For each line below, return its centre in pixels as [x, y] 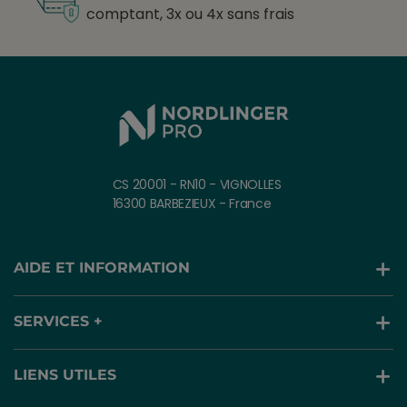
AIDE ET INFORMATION [102, 267]
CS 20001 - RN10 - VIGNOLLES [197, 184]
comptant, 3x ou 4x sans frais [191, 15]
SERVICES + [59, 321]
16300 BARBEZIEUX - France [192, 203]
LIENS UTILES [65, 374]
